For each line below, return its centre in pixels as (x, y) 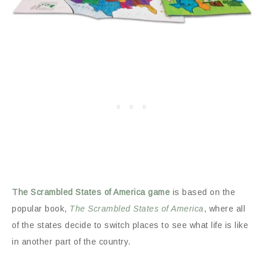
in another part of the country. (71, 241)
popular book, (41, 208)
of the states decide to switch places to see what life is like (130, 225)
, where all (224, 208)
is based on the (202, 192)
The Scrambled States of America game (91, 192)
